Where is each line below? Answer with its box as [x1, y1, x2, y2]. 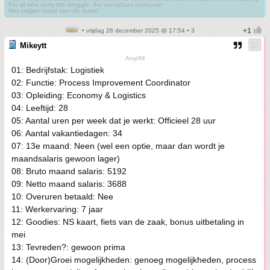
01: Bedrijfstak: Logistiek [11, 65, 104, 75]
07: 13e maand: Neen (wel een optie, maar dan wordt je [11, 141, 225, 151]
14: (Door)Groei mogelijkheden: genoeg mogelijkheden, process [11, 255, 256, 265]
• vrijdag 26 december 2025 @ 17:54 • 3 [80, 27, 195, 34]
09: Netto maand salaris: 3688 [11, 179, 127, 189]
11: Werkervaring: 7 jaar [11, 204, 103, 214]
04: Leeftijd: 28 [11, 103, 68, 113]
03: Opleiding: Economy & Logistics [11, 90, 146, 100]
